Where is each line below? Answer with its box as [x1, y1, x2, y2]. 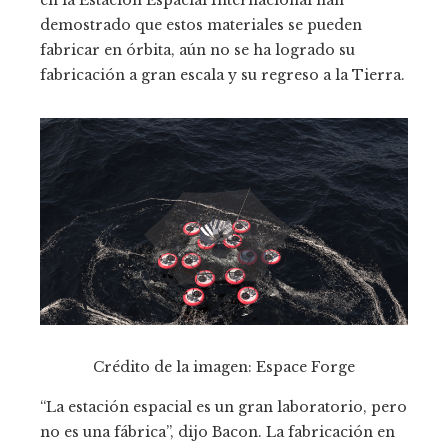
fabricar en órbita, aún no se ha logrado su [40, 40, 355, 59]
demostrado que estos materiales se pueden [40, 15, 362, 34]
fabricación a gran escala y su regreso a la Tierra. [40, 65, 405, 84]
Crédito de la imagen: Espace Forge [93, 358, 355, 377]
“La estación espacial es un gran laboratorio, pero [40, 398, 407, 417]
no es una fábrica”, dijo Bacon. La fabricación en [40, 423, 395, 442]
